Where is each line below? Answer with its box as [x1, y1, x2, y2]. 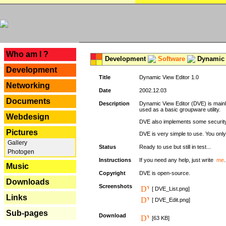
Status [99, 144, 116, 150]
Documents [6, 97, 50, 105]
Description [99, 100, 130, 106]
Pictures [6, 128, 38, 137]
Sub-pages [6, 209, 48, 217]
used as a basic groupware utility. [139, 106, 220, 112]
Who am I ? [6, 50, 48, 59]
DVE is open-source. [139, 170, 190, 176]
